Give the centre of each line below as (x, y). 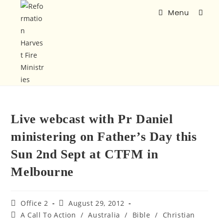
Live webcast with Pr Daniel (92, 119)
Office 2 (34, 203)
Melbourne (42, 172)
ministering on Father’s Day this (104, 137)
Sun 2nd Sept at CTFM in (85, 154)
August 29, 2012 (97, 203)
